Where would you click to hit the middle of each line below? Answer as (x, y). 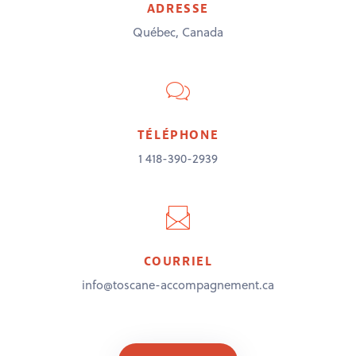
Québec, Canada (178, 32)
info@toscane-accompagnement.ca (178, 284)
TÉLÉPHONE (178, 135)
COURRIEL (178, 262)
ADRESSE (178, 9)
